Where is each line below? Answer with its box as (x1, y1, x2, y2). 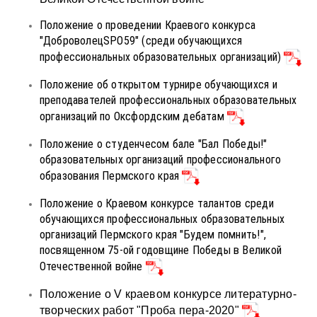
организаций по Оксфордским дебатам (39, 109, 228, 123)
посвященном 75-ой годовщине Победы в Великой (39, 243, 282, 257)
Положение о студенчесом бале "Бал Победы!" (39, 137, 267, 151)
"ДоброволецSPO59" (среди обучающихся (39, 33, 243, 47)
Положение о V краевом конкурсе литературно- (39, 287, 296, 300)
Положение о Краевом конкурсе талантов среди (39, 196, 274, 210)
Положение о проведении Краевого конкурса (39, 18, 256, 32)
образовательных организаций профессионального (39, 152, 282, 166)
